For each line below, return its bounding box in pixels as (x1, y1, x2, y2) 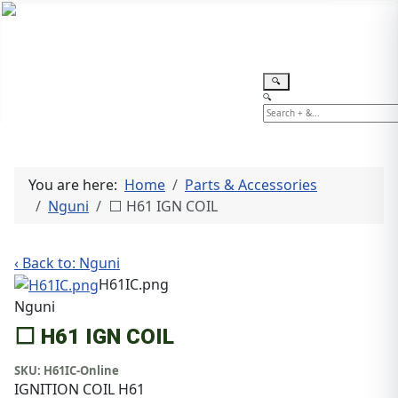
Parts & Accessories (185, 174, 317, 195)
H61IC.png (99, 274, 169, 294)
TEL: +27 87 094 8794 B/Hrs (134, 2, 328, 22)
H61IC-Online (44, 362, 119, 379)
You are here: (28, 174, 124, 195)
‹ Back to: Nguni (14, 252, 120, 273)
